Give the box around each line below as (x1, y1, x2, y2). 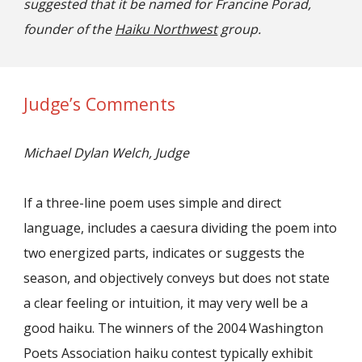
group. (217, 20, 262, 38)
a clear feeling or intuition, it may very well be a (23, 294, 309, 312)
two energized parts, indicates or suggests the (23, 244, 305, 262)
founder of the (23, 20, 112, 38)
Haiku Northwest (115, 20, 218, 38)
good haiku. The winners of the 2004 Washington (23, 319, 324, 337)
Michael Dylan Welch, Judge (23, 144, 190, 162)
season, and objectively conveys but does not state (23, 269, 330, 287)
